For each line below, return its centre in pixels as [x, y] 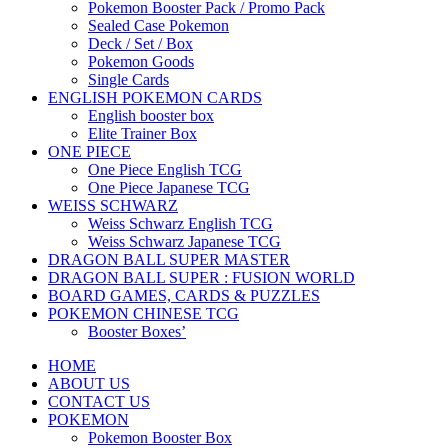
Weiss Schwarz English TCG [180, 223]
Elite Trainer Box [142, 133]
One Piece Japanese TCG [169, 187]
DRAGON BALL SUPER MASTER [169, 259]
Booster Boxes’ [137, 331]
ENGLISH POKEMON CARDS [155, 97]
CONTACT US [99, 401]
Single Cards [128, 79]
